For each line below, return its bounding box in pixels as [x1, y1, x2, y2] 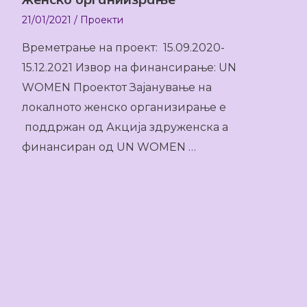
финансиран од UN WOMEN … [22, 140, 196, 153]
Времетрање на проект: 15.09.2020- [22, 41, 225, 54]
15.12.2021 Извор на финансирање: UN [22, 61, 236, 74]
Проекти [80, 14, 123, 26]
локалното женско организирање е [22, 101, 226, 114]
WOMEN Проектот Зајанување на [22, 81, 212, 94]
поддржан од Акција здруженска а [22, 121, 228, 134]
